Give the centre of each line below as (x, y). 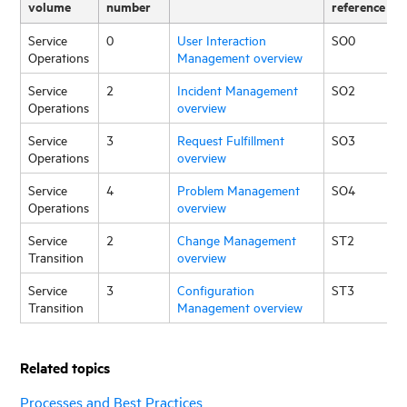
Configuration (216, 289)
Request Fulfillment (231, 139)
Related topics (65, 367)
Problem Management (239, 189)
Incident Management (238, 89)
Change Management (237, 239)
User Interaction (222, 39)
